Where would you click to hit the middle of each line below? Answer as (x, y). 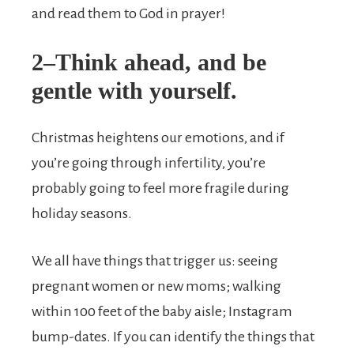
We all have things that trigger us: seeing (155, 261)
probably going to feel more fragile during (160, 188)
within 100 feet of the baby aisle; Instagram (162, 311)
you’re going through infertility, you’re (149, 163)
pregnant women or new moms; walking (156, 286)
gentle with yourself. (134, 90)
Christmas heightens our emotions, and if (158, 137)
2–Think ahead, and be (149, 62)
